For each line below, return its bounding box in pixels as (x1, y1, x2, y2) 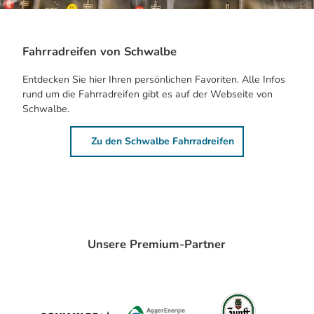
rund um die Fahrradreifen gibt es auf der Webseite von (22, 87, 273, 101)
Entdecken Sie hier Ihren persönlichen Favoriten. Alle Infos (22, 72, 285, 86)
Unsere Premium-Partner (88, 236, 226, 253)
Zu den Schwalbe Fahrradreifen (90, 135, 234, 148)
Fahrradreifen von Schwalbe (22, 43, 177, 60)
